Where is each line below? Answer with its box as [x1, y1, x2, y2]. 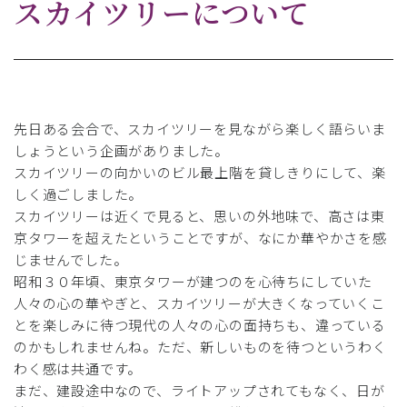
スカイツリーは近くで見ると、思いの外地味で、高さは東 [14, 205, 385, 225]
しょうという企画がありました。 [14, 140, 229, 160]
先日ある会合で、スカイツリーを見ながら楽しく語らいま [14, 118, 386, 138]
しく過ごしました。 [14, 184, 144, 203]
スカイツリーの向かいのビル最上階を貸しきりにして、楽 [14, 162, 386, 182]
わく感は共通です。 [14, 358, 143, 378]
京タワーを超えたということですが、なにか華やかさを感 [14, 227, 387, 247]
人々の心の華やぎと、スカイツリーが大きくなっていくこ [14, 293, 385, 313]
